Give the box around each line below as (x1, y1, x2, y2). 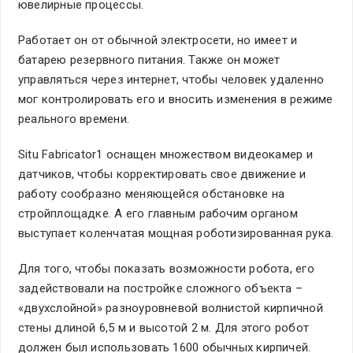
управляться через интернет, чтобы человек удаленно (18, 72, 325, 87)
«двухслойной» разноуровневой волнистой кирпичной (18, 300, 323, 315)
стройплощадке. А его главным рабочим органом (18, 206, 298, 221)
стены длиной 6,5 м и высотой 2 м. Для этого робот (18, 320, 310, 335)
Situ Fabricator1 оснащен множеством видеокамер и (18, 147, 313, 162)
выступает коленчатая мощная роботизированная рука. (18, 225, 334, 240)
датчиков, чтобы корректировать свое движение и (18, 166, 307, 181)
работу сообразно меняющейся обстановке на (18, 186, 285, 201)
